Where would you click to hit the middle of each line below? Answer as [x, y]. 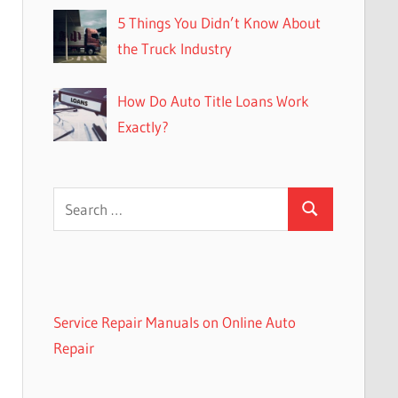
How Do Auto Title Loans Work [213, 100]
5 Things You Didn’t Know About [219, 22]
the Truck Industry [174, 48]
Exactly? [143, 126]
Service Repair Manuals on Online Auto [174, 322]
